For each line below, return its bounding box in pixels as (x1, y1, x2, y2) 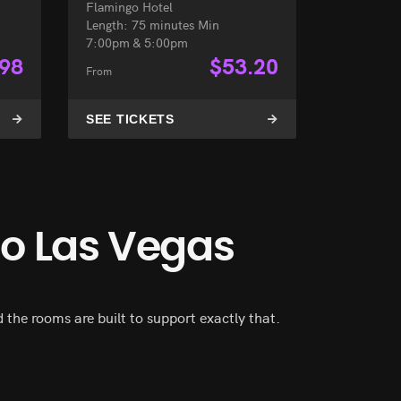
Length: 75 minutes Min (86, 15, 219, 33)
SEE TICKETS (86, 112, 175, 126)
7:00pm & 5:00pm (86, 33, 188, 51)
